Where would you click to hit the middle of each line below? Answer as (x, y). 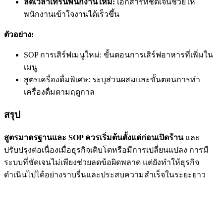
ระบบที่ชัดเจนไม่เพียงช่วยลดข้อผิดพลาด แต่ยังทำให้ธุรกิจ (102, 162)
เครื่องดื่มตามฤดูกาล (59, 92)
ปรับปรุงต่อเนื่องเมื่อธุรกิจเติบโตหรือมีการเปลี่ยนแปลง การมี (106, 150)
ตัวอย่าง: (19, 35)
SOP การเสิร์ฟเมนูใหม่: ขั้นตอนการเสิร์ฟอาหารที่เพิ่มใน (118, 55)
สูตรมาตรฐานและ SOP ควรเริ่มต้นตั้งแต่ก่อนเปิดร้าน (94, 137)
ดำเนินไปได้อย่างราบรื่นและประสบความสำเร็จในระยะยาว (105, 174)
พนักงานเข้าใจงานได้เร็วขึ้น (72, 14)
